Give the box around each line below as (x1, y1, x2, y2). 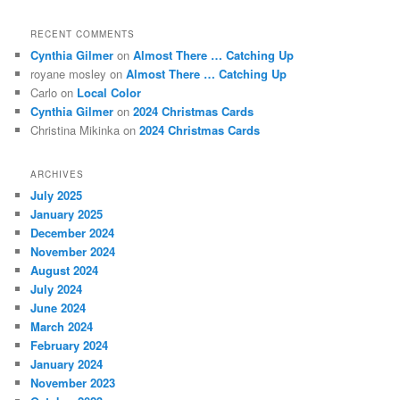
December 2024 (30, 223, 115, 241)
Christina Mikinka (30, 121, 121, 138)
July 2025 (30, 186, 83, 204)
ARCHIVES (30, 167, 85, 180)
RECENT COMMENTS (30, 27, 136, 40)
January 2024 (30, 354, 104, 372)
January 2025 (30, 204, 104, 222)
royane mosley (30, 64, 107, 82)
